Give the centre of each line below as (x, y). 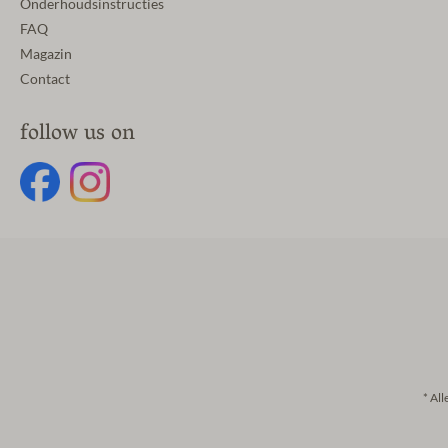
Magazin (46, 54)
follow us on (77, 134)
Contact (45, 79)
